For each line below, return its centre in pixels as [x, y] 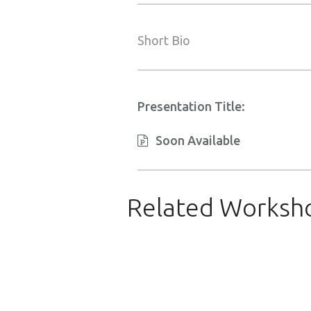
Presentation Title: [193, 106]
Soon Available [198, 140]
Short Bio [164, 40]
